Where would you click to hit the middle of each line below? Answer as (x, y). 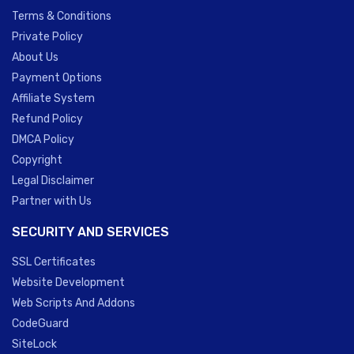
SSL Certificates (54, 262)
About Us (35, 57)
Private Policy (47, 37)
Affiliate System (53, 98)
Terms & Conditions (62, 16)
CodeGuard (40, 324)
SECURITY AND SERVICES (90, 232)
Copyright (37, 160)
